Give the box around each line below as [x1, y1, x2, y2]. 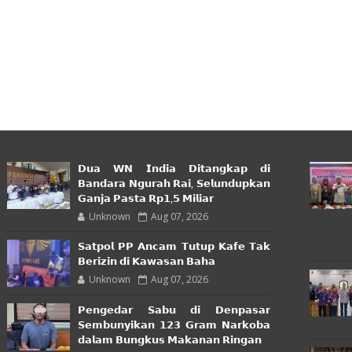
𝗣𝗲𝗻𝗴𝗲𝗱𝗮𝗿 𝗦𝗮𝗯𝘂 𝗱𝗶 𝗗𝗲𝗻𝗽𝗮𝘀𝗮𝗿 [78, 304, 270, 317]
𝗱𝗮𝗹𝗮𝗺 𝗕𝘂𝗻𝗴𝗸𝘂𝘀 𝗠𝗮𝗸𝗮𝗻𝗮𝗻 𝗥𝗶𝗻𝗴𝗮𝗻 [78, 334, 262, 347]
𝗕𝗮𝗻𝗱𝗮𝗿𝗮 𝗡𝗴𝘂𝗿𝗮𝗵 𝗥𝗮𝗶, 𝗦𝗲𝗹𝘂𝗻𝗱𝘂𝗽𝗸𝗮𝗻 [78, 178, 270, 191]
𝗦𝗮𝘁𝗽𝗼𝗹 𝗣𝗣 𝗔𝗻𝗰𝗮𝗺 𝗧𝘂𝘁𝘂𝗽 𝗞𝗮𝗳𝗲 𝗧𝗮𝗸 [78, 240, 270, 254]
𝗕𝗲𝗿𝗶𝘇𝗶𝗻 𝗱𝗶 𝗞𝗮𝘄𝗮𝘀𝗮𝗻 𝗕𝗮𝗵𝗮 [78, 255, 215, 269]
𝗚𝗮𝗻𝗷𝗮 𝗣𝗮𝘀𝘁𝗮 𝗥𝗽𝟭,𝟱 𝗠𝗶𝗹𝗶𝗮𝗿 [78, 192, 214, 206]
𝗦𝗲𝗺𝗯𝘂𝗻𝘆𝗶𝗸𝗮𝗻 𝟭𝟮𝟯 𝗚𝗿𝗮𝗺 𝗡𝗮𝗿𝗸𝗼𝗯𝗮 [78, 319, 270, 332]
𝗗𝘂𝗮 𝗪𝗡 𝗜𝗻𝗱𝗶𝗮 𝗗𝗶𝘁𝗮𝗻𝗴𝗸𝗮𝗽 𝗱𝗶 [78, 163, 270, 176]
